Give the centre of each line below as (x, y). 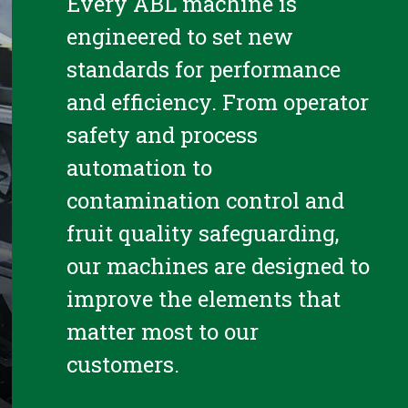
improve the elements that (204, 299)
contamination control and (206, 200)
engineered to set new (180, 36)
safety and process (163, 135)
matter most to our (163, 331)
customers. (123, 364)
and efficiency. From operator (218, 102)
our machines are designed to (219, 266)
